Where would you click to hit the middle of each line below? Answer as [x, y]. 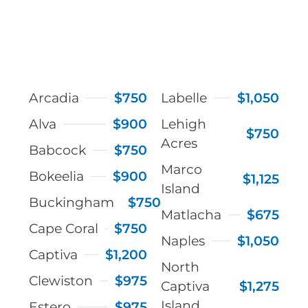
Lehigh [184, 124]
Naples [183, 241]
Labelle [184, 98]
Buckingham [72, 202]
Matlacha [191, 214]
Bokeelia [57, 176]
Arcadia [54, 98]
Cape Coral [64, 228]
